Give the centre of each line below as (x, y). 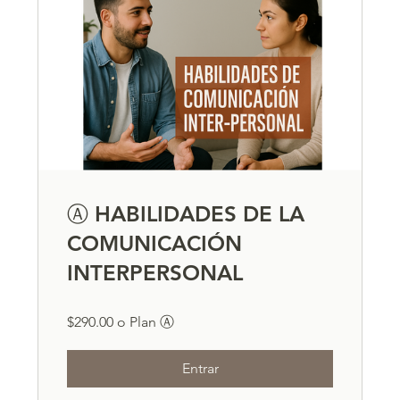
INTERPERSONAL (155, 273)
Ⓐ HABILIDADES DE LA (186, 214)
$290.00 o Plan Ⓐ (121, 322)
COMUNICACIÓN (155, 244)
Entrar (200, 369)
